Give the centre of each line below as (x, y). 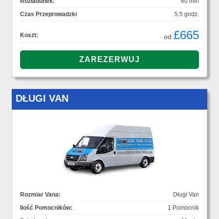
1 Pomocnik (183, 208)
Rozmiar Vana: (40, 195)
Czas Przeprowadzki (48, 14)
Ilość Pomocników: (46, 208)
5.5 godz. (187, 14)
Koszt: (29, 35)
